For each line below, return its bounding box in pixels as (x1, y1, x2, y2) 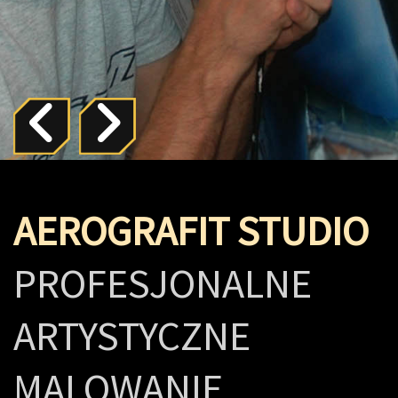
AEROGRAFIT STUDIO (13, 204, 369, 257)
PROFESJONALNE (13, 257, 312, 309)
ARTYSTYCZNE (13, 309, 251, 362)
